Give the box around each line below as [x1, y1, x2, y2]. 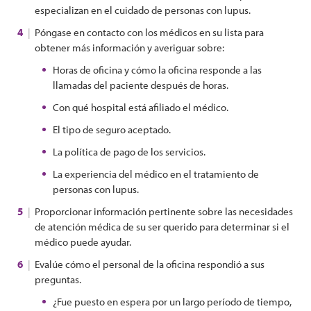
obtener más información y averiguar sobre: [35, 41, 226, 54]
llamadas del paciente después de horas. [53, 78, 230, 92]
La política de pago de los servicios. [53, 145, 208, 158]
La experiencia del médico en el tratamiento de [53, 167, 259, 180]
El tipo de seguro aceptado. [53, 123, 173, 136]
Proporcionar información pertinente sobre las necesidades [35, 205, 293, 218]
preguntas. [35, 273, 83, 286]
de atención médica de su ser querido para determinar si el [35, 220, 289, 233]
